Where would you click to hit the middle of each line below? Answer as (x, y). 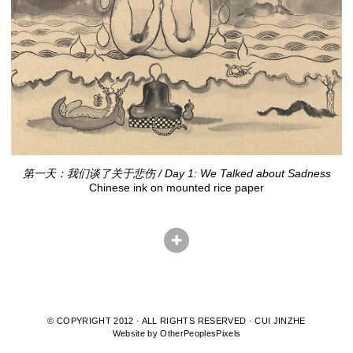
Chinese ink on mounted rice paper (176, 188)
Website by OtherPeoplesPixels (176, 334)
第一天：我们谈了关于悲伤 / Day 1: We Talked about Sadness (176, 174)
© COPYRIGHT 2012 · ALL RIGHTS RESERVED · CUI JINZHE (176, 321)
